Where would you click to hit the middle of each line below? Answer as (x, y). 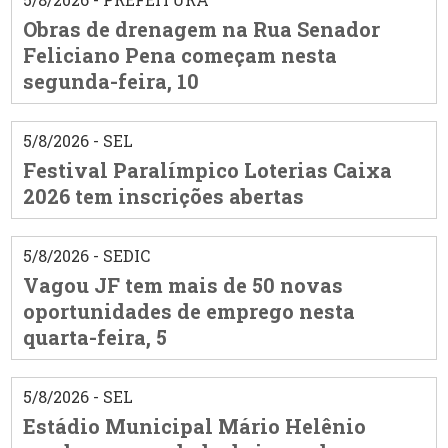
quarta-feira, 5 (94, 337)
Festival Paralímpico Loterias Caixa (207, 170)
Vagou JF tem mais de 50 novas (182, 285)
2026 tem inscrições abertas (163, 196)
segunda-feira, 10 (110, 81)
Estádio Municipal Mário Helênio (194, 426)
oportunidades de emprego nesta (188, 311)
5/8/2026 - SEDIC (86, 256)
